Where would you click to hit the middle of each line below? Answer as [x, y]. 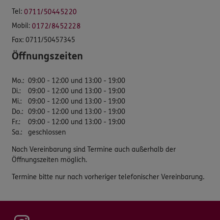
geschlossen [47, 132]
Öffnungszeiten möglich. [49, 160]
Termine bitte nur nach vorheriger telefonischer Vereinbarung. [108, 177]
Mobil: [21, 26]
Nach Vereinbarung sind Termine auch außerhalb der [94, 149]
